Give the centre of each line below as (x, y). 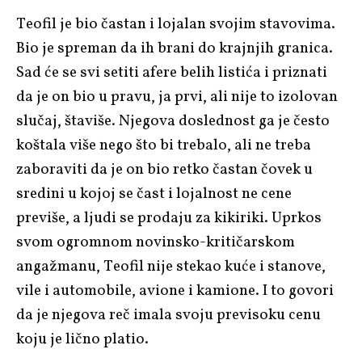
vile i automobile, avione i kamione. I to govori (175, 290)
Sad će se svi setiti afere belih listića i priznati (172, 72)
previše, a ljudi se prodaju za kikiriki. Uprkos (169, 218)
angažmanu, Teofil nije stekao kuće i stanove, (171, 266)
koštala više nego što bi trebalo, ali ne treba (164, 145)
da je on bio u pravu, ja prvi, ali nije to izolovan (177, 97)
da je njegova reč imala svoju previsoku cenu (168, 315)
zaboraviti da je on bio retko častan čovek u (164, 169)
